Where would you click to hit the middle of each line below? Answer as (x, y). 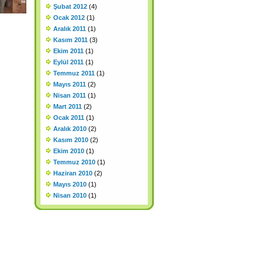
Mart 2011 (68, 106)
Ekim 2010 (69, 151)
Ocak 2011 (69, 118)
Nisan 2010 (70, 195)
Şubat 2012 (70, 6)
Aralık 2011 (70, 29)
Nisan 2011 (70, 95)
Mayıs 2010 (70, 184)
